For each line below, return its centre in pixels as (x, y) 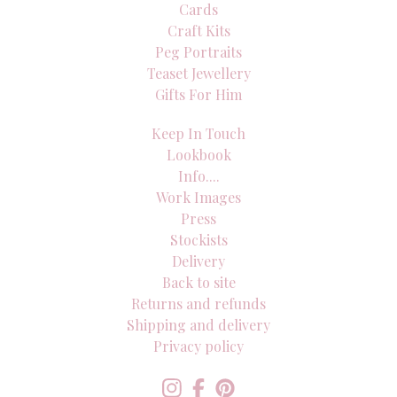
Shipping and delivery (198, 325)
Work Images (198, 197)
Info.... (198, 176)
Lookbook (198, 155)
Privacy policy (198, 346)
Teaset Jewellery (198, 73)
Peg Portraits (198, 52)
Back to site (198, 282)
